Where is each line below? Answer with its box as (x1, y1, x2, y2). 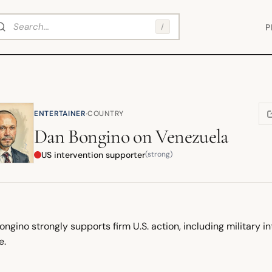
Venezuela (155, 124, 228, 148)
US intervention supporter (41, 149, 145, 160)
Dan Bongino (34, 124, 129, 148)
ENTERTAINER (34, 108, 86, 118)
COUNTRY (87, 108, 124, 118)
